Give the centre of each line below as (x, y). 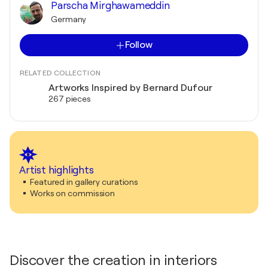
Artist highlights (57, 170)
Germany (69, 19)
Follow (139, 45)
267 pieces (70, 99)
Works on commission (73, 193)
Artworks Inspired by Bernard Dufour (130, 88)
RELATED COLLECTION (60, 73)
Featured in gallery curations (84, 182)
